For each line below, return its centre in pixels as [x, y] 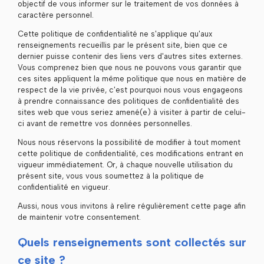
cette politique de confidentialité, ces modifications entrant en [130, 154]
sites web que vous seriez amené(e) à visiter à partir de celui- [131, 113]
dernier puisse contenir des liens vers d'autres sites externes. [130, 57]
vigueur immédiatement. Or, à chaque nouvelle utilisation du [125, 165]
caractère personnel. [55, 15]
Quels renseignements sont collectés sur [132, 242]
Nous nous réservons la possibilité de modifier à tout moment [129, 143]
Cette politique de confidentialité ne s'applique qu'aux [115, 34]
